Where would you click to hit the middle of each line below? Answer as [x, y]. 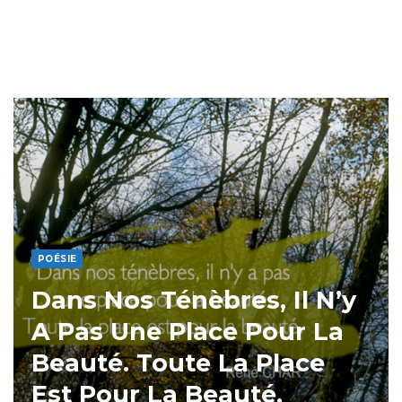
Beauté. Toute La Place [178, 363]
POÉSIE [57, 259]
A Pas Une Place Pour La [188, 332]
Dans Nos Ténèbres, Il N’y [194, 300]
